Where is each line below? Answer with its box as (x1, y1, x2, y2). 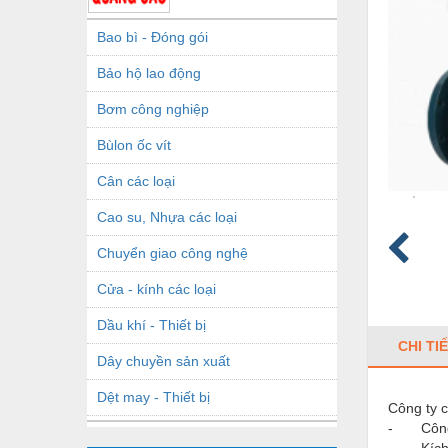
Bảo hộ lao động (97, 64, 201, 81)
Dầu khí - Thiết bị (97, 316, 206, 333)
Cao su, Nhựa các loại (97, 208, 237, 225)
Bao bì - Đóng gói (97, 28, 208, 45)
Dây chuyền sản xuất (97, 352, 230, 369)
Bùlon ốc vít (97, 136, 171, 153)
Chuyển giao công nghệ (97, 244, 248, 261)
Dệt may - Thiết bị (97, 388, 210, 405)
